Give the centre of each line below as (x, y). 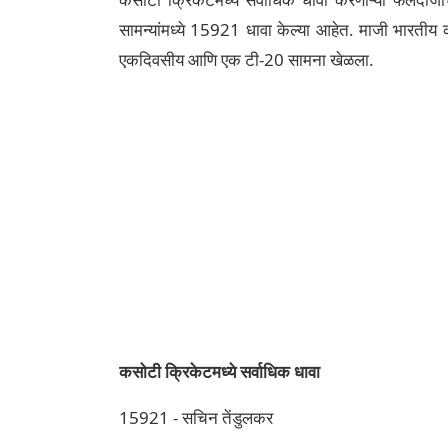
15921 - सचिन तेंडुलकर (196, 417)
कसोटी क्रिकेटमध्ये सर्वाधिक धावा (219, 371)
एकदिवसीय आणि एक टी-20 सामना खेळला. (246, 59)
